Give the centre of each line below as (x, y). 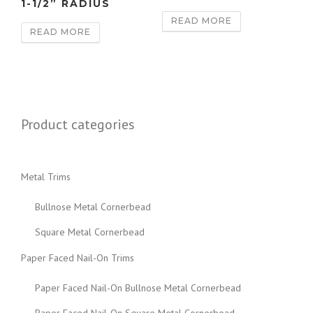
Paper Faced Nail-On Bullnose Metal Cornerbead (138, 287)
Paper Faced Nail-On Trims (78, 257)
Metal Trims (46, 177)
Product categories (78, 125)
